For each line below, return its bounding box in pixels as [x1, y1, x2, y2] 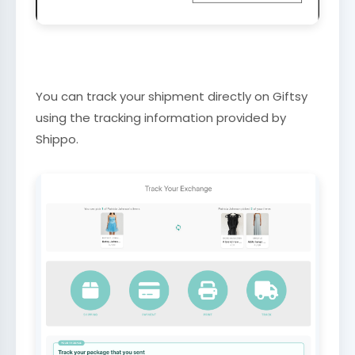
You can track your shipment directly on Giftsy [36, 87, 307, 105]
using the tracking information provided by [36, 109, 286, 126]
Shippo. [36, 130, 78, 147]
